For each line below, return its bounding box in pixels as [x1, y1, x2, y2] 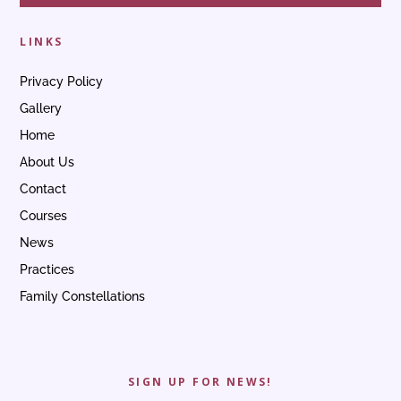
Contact [20, 181, 67, 196]
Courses [20, 208, 68, 223]
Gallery [20, 100, 63, 115]
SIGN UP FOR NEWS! [128, 374, 273, 390]
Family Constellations [20, 288, 146, 303]
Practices [20, 261, 75, 277]
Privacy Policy [20, 73, 104, 89]
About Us [20, 154, 75, 169]
